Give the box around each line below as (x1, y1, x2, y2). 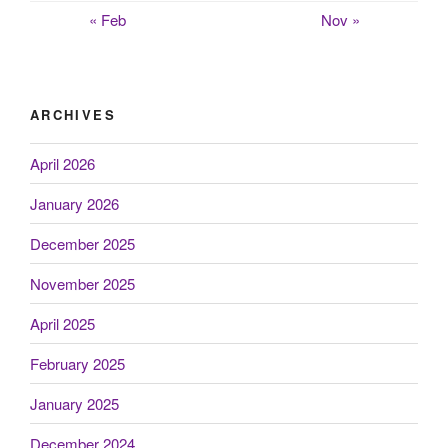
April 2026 (30, 152, 95, 174)
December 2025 (30, 232, 135, 254)
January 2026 (30, 192, 119, 214)
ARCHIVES (30, 104, 116, 124)
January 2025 (30, 392, 119, 414)
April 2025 (30, 312, 95, 334)
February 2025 (30, 352, 125, 374)
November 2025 (30, 272, 135, 294)
